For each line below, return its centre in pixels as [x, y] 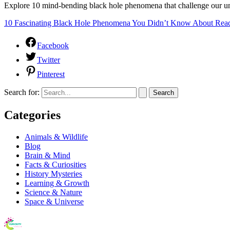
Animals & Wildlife [56, 137]
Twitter [49, 60]
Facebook [53, 45]
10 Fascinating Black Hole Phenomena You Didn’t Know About [109, 23]
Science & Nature [53, 192]
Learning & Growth [57, 183]
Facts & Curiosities [55, 164]
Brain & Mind [47, 155]
